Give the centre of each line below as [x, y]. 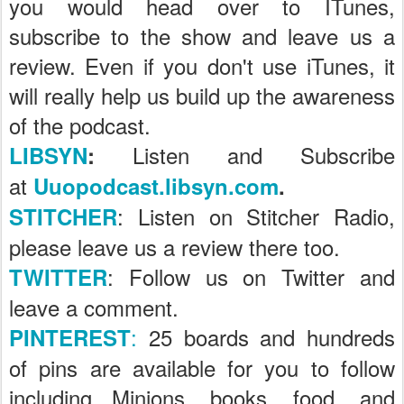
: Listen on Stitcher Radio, [256, 216]
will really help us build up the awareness [202, 96]
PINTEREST [70, 338]
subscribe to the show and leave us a [202, 36]
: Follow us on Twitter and [251, 277]
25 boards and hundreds [266, 337]
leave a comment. [94, 308]
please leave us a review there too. [174, 247]
